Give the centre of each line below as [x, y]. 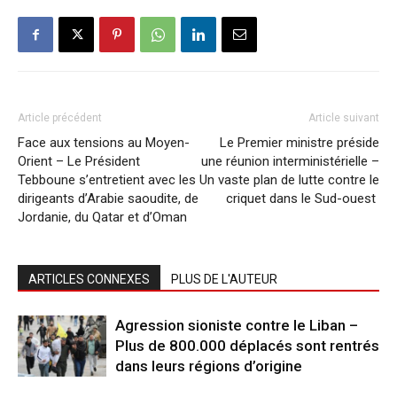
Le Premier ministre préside [300, 143]
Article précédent [60, 118]
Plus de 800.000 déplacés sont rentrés [247, 346]
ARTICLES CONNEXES [89, 279]
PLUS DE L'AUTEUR [224, 279]
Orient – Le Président [79, 161]
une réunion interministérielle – [290, 161]
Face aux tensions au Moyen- [104, 143]
